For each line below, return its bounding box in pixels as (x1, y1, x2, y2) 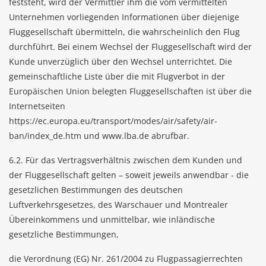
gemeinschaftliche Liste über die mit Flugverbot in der (9, 71, 225, 82)
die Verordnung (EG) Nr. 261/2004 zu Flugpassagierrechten (9, 253, 243, 264)
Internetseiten (9, 100, 65, 112)
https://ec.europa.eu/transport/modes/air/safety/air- (9, 115, 217, 126)
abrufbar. (149, 130, 189, 141)
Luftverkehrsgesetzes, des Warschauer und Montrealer (9, 199, 228, 210)
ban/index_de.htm (9, 130, 81, 141)
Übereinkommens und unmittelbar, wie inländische (9, 214, 215, 225)
